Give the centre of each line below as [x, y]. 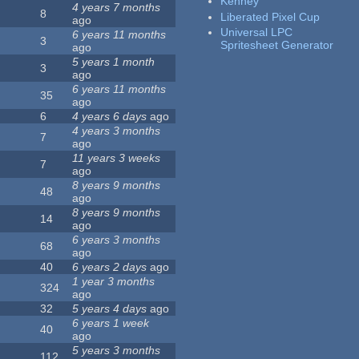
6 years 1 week [111, 323]
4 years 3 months [117, 131]
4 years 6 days [110, 117]
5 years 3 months [117, 351]
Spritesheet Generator [277, 45]
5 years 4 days [110, 309]
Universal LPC [257, 32]
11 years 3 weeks [117, 158]
